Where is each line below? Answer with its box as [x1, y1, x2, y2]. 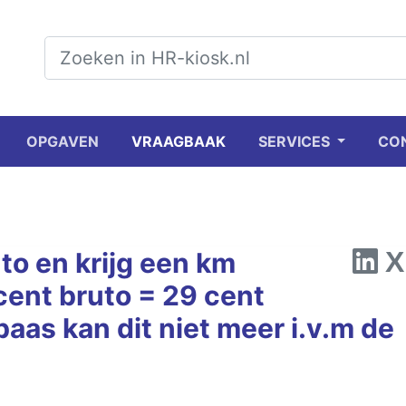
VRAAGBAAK [130, 132, 226, 150]
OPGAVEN [25, 132, 99, 150]
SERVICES [257, 132, 333, 150]
